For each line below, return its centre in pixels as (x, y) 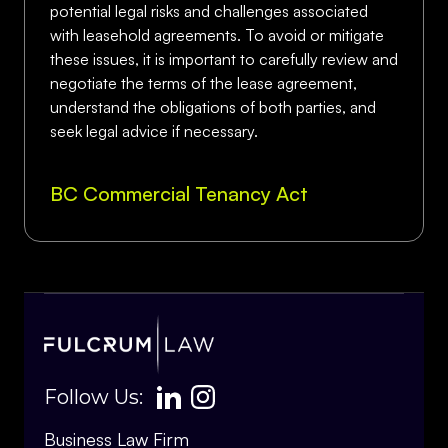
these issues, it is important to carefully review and (224, 59)
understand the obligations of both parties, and (213, 107)
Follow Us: (93, 397)
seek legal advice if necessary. (154, 131)
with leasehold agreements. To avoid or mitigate (217, 35)
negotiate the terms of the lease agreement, (203, 83)
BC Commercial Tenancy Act (179, 193)
